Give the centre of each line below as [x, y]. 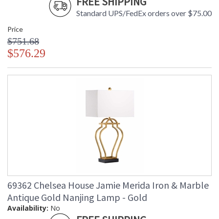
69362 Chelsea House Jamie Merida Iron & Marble [108, 185]
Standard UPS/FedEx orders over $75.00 [144, 13]
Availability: [28, 208]
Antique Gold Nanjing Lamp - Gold [77, 197]
